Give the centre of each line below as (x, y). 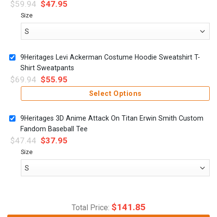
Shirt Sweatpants (47, 68)
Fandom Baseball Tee (54, 129)
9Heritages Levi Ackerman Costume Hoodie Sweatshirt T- (110, 57)
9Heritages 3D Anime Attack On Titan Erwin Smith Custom (112, 118)
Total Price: (91, 207)
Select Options (115, 94)
